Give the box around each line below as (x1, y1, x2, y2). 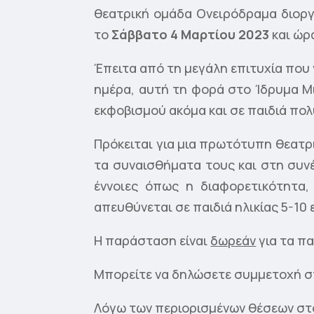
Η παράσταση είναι (94, 231, 211, 249)
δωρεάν (210, 231, 257, 249)
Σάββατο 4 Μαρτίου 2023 (111, 25, 270, 43)
